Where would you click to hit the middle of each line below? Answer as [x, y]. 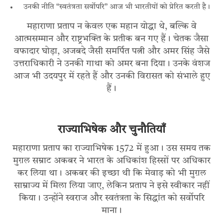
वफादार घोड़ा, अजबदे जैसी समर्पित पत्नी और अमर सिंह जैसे [111, 52]
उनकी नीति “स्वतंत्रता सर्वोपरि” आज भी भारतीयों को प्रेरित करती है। [116, 7]
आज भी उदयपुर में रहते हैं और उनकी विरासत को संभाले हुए [111, 76]
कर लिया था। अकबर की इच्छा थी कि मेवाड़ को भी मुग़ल [111, 173]
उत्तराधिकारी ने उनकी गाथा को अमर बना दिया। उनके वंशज [111, 64]
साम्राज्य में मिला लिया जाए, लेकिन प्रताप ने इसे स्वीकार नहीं [111, 186]
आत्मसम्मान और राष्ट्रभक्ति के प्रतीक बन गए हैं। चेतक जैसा [111, 39]
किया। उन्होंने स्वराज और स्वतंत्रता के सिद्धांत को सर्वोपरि [111, 198]
